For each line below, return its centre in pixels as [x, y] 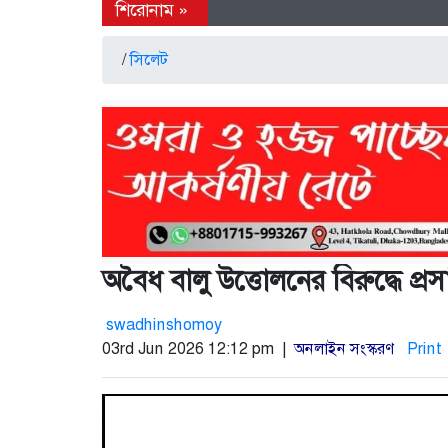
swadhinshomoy [164, 325]
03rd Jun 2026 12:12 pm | [198, 349]
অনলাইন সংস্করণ [343, 349]
